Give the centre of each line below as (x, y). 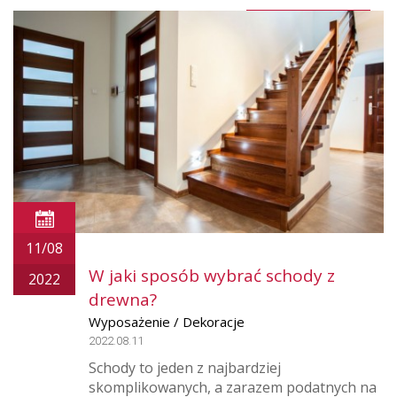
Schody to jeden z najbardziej (185, 367)
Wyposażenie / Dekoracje (167, 321)
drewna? (123, 299)
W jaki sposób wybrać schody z (212, 275)
